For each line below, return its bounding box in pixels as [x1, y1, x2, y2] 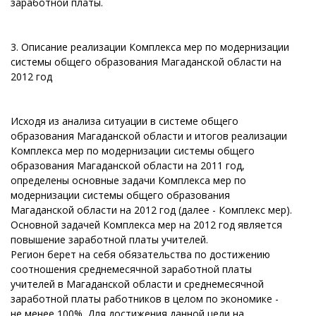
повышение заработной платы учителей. [11, 233, 208, 246]
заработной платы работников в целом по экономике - [11, 292, 279, 305]
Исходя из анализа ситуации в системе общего [11, 114, 238, 128]
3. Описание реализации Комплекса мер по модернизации [11, 40, 289, 54]
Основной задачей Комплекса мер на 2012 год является [11, 218, 282, 231]
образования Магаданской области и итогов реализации [11, 129, 287, 142]
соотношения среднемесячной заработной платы [11, 262, 252, 276]
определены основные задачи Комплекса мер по [11, 174, 246, 187]
